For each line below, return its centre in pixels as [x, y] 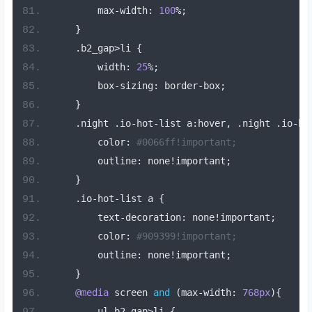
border [178, 86]
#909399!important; [186, 236]
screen [131, 293]
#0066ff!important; [186, 142]
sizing [136, 86]
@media [92, 293]
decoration [153, 218]
